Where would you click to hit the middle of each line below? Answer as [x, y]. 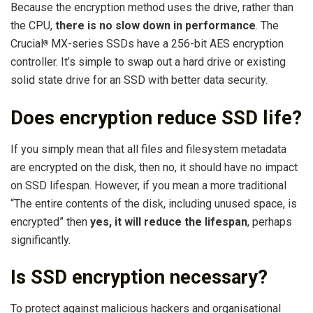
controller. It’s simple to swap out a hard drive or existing [148, 62]
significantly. [41, 240]
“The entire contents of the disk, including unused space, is [154, 203]
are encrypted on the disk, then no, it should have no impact [154, 167]
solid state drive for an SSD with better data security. [139, 80]
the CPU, [33, 26]
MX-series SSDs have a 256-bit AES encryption [166, 44]
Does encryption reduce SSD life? [156, 118]
